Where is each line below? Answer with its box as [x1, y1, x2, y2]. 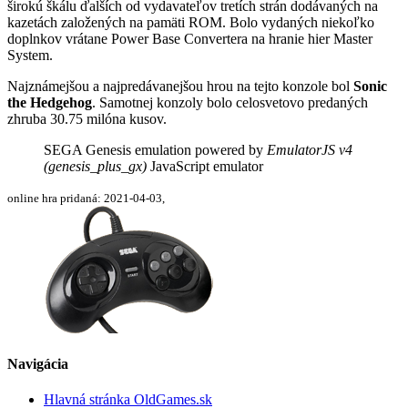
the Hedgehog [7, 94, 92, 110]
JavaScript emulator [147, 158, 263, 174]
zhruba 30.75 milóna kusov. [7, 110, 167, 127]
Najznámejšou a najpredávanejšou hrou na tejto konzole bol [7, 77, 353, 94]
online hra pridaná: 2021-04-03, [7, 190, 165, 205]
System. [7, 46, 53, 63]
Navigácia [7, 356, 68, 372]
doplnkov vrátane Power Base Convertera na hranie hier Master [7, 30, 372, 46]
